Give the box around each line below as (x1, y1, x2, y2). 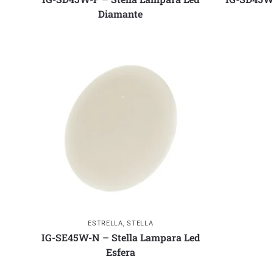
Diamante (98, 7, 143, 20)
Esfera (105, 245, 135, 258)
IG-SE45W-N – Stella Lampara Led (41, 230, 200, 244)
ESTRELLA (88, 219, 123, 227)
